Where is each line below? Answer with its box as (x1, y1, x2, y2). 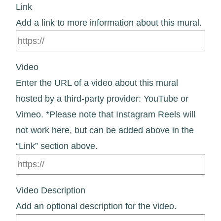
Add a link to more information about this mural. (16, 17, 202, 28)
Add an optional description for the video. (16, 201, 177, 211)
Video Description (16, 185, 85, 195)
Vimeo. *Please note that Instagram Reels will (16, 109, 195, 119)
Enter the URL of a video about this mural (16, 77, 178, 88)
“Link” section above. (16, 141, 98, 151)
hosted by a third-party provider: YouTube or (16, 93, 188, 104)
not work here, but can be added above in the (16, 125, 194, 135)
